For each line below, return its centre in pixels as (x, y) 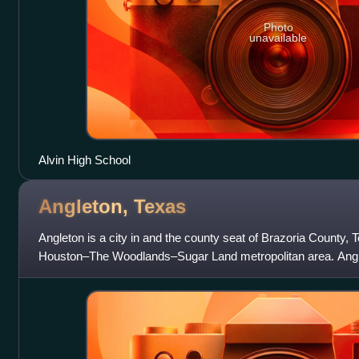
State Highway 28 (84, 274)
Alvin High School (84, 159)
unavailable (278, 38)
